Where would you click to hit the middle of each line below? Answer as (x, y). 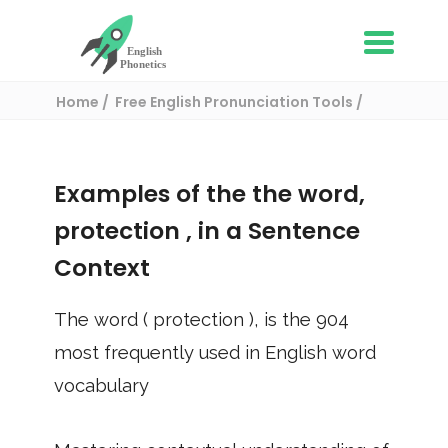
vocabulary (101, 385)
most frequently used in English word (215, 352)
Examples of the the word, (209, 194)
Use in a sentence (119, 127)
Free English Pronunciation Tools (235, 102)
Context (102, 268)
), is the (282, 319)
